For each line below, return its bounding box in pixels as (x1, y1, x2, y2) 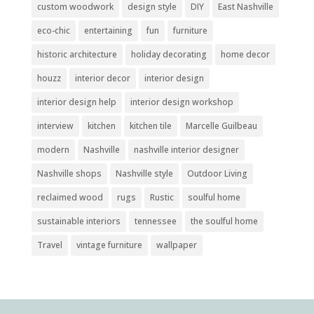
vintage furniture (76, 238, 142, 251)
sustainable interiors (36, 214, 121, 227)
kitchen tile (129, 119, 172, 132)
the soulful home (190, 214, 258, 227)
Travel (36, 238, 62, 251)
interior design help (36, 95, 116, 108)
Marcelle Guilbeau (185, 119, 257, 132)
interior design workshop (130, 95, 233, 108)
